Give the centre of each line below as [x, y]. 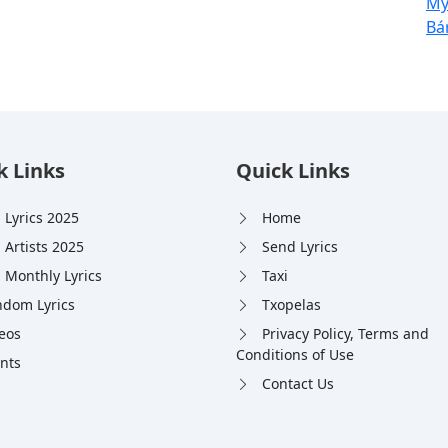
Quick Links [293, 171]
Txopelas [291, 305]
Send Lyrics [300, 247]
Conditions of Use [295, 355]
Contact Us [298, 384]
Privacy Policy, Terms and [345, 334]
